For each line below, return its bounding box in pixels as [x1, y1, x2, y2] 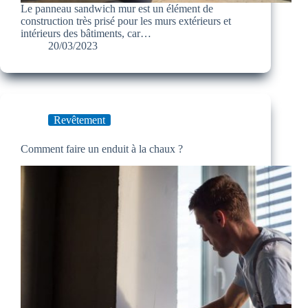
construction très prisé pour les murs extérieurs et [21, 15, 231, 27]
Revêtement [54, 114, 105, 126]
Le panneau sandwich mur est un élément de [21, 3, 213, 15]
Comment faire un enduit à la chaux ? [21, 143, 183, 155]
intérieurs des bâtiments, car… [21, 27, 151, 40]
